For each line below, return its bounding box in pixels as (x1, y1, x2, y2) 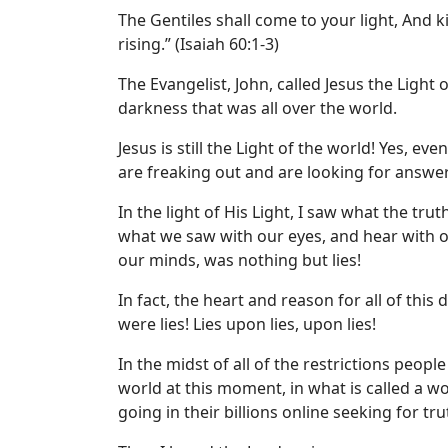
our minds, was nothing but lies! (118, 249, 361, 271)
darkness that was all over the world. (118, 97, 397, 119)
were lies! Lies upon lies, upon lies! (118, 313, 376, 335)
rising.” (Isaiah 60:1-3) (118, 33, 279, 55)
